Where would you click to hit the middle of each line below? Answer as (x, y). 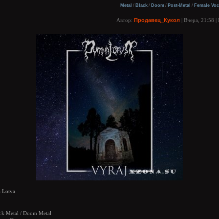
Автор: (125, 20)
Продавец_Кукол (157, 20)
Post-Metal (179, 5)
